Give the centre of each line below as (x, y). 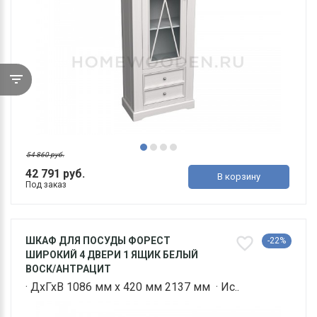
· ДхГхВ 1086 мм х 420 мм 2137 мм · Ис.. (132, 287)
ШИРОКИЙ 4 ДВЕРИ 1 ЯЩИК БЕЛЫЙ (112, 255)
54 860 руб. (45, 155)
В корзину (239, 177)
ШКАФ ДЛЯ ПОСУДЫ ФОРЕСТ (98, 241)
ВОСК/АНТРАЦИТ (68, 269)
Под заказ (46, 185)
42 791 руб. (55, 174)
